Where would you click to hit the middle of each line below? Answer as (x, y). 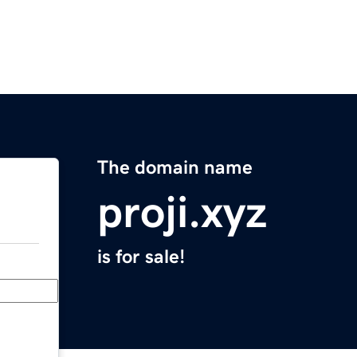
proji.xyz (182, 212)
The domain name (175, 168)
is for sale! (141, 257)
